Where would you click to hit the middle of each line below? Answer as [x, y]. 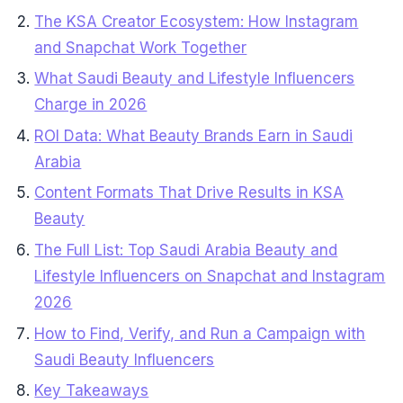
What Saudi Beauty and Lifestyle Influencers [195, 79]
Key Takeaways [92, 391]
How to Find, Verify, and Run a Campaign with [200, 333]
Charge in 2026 [91, 105]
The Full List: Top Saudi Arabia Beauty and [186, 251]
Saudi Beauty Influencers [125, 359]
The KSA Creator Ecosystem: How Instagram [197, 21]
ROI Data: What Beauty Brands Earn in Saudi [194, 135]
